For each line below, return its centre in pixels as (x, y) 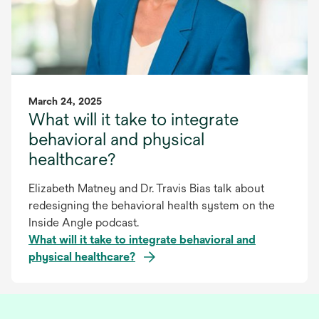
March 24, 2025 (65, 101)
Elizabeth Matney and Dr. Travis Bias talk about (146, 188)
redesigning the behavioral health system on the (152, 205)
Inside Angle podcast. (84, 222)
